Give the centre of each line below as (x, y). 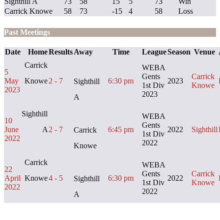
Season (179, 52)
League (154, 52)
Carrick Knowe (28, 11)
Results (61, 52)
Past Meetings (27, 32)
